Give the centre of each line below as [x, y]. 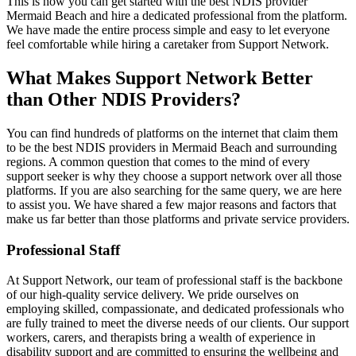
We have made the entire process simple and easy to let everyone [168, 30]
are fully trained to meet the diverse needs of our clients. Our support [178, 323]
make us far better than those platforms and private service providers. [178, 219]
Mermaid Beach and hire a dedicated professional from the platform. [177, 16]
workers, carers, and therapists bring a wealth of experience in [161, 338]
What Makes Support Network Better [160, 77]
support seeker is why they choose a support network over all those [174, 176]
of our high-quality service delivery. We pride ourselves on [153, 295]
